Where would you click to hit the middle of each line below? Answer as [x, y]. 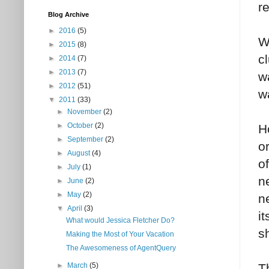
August [80, 153]
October [81, 126]
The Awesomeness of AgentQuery [121, 248]
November [86, 112]
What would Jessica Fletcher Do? [120, 221]
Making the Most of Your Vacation [120, 234]
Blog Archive [68, 15]
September [86, 140]
